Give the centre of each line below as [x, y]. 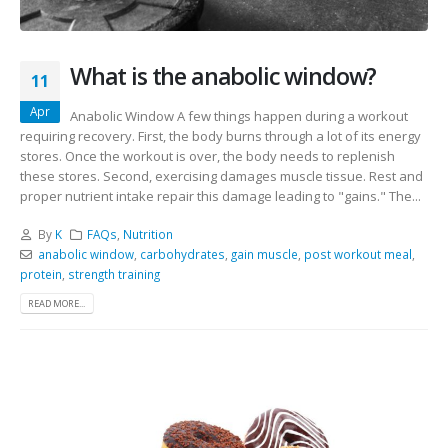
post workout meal [357, 254]
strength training [114, 274]
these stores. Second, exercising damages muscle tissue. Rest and [221, 175]
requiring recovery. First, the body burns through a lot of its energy [220, 135]
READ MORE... [57, 304]
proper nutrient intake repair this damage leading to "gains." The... [220, 195]
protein [41, 274]
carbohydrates [182, 254]
